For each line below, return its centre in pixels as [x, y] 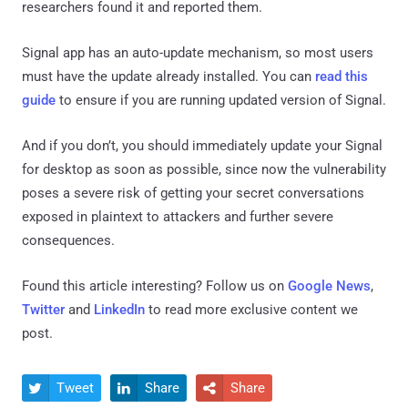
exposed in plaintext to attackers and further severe [178, 216]
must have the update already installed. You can [168, 76]
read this [342, 76]
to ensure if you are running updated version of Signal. [221, 100]
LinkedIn [119, 309]
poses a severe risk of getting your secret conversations [193, 193]
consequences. [68, 240]
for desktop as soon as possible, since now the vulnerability [204, 169]
